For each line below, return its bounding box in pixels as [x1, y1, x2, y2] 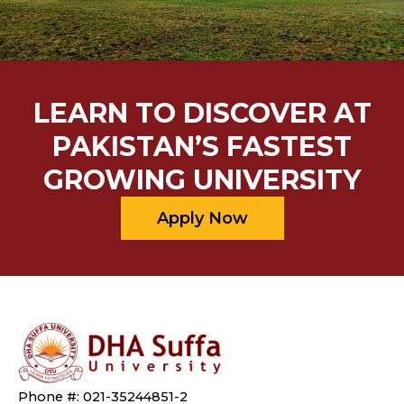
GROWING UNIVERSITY [43, 162, 361, 197]
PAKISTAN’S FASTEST [52, 129, 352, 163]
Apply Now [156, 207, 248, 228]
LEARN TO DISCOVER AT [32, 96, 372, 130]
